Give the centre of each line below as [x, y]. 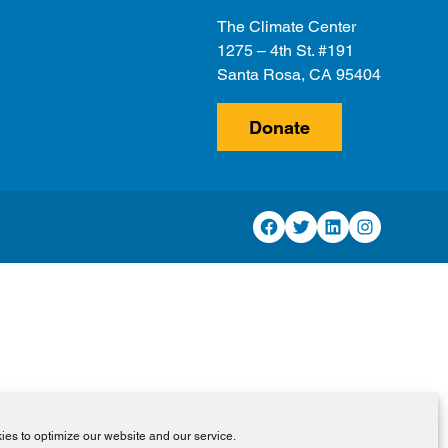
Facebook [293, 225]
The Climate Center [286, 26]
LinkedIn [352, 225]
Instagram [389, 225]
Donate [279, 127]
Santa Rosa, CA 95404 [299, 74]
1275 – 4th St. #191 [285, 50]
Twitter [313, 225]
